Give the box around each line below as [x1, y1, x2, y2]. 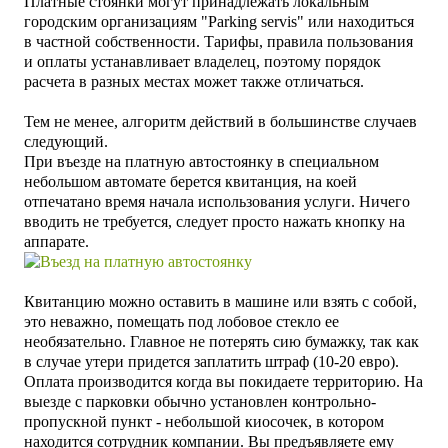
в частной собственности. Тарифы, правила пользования [24, 32, 413, 50]
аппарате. [24, 232, 93, 250]
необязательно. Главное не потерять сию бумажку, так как [24, 332, 419, 350]
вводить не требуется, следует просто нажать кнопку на [24, 212, 405, 230]
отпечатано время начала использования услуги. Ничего [24, 192, 410, 210]
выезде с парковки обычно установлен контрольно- [24, 392, 376, 410]
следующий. [24, 132, 108, 150]
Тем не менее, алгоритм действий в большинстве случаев [24, 112, 417, 130]
